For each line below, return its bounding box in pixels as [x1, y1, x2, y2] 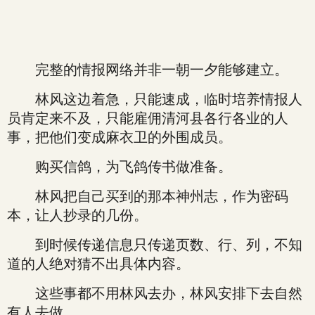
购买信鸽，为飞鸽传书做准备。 [7, 159, 232, 174]
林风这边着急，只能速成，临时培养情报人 [7, 91, 302, 107]
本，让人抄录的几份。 [7, 207, 148, 223]
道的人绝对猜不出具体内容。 [7, 256, 190, 271]
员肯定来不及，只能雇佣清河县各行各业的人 [7, 110, 288, 126]
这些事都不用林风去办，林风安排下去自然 [7, 285, 302, 301]
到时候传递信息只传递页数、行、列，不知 [7, 237, 302, 252]
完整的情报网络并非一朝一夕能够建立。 [7, 62, 288, 77]
